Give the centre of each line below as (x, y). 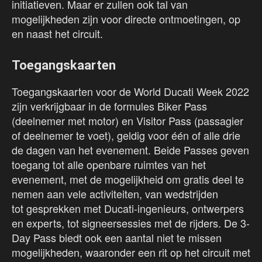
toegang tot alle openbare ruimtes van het (109, 165)
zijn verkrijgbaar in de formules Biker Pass (109, 106)
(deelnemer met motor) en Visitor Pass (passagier (127, 121)
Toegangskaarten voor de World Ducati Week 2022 (130, 92)
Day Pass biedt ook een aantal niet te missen (117, 238)
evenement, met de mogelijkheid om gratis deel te (128, 179)
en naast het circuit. (57, 34)
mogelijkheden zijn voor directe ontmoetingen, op (126, 19)
